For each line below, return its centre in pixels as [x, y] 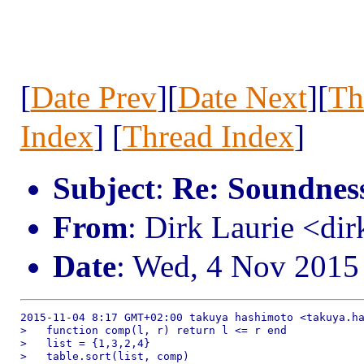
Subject [104, 188]
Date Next [242, 97]
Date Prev [93, 97]
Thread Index [208, 136]
